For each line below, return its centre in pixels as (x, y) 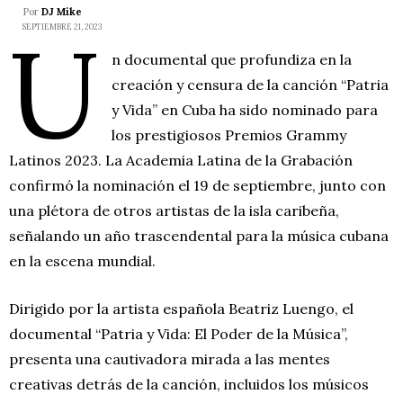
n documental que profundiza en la (232, 59)
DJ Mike (62, 11)
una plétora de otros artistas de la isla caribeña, (174, 210)
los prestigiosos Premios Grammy (229, 134)
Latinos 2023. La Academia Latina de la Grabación (181, 160)
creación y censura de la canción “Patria (251, 84)
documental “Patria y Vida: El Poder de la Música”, (179, 333)
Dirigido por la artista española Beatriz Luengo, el (181, 308)
